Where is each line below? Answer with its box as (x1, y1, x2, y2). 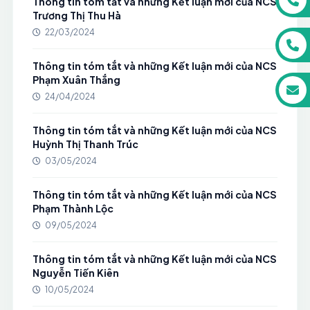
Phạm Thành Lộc (32, 202, 113, 215)
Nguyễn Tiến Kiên (32, 266, 119, 279)
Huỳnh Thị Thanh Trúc (32, 138, 138, 150)
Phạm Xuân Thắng (32, 73, 120, 86)
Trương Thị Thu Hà (32, 9, 121, 21)
